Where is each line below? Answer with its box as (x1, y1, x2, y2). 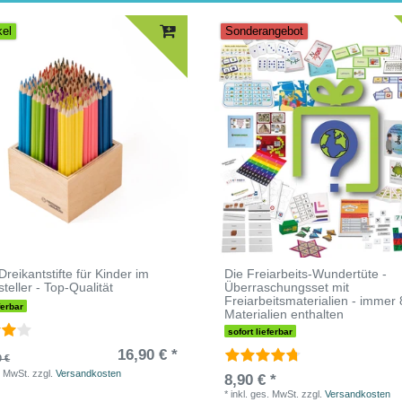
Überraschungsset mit (224, 279, 350, 294)
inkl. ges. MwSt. (231, 388, 300, 399)
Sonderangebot (225, 24, 304, 38)
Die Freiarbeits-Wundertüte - (224, 266, 388, 281)
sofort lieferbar (228, 326, 293, 336)
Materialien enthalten (224, 306, 345, 321)
